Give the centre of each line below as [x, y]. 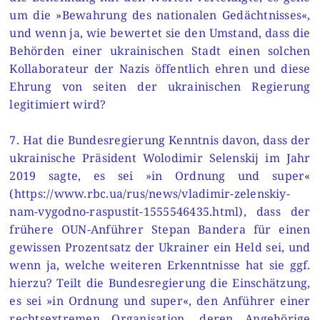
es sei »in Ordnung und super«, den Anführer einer [160, 301]
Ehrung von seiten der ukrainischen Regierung [160, 86]
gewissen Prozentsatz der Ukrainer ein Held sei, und [160, 247]
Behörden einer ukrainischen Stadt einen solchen [160, 50]
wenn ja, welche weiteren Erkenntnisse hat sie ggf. [160, 265]
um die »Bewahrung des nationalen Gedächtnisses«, [160, 15]
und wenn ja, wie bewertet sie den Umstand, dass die [160, 32]
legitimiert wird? [58, 104]
